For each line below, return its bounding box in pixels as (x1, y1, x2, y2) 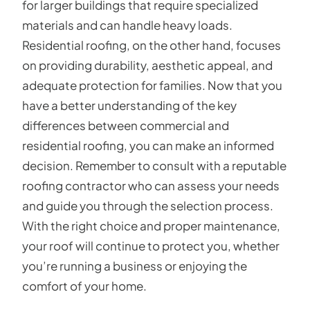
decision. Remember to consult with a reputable (22, 157, 286, 173)
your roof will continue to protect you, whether (22, 237, 280, 253)
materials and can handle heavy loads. (22, 17, 232, 33)
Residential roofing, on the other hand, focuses (22, 37, 281, 53)
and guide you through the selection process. (22, 197, 273, 213)
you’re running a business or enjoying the (22, 257, 247, 273)
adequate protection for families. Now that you (22, 77, 282, 93)
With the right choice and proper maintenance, (22, 217, 280, 233)
